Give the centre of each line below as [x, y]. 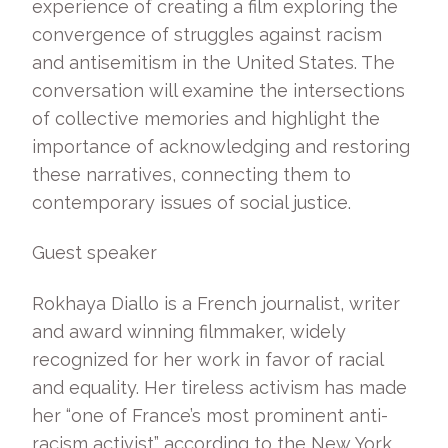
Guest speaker [99, 252]
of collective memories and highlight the [206, 118]
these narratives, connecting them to [191, 174]
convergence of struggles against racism [207, 34]
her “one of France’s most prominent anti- [210, 415]
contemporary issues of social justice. [194, 202]
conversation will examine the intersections [218, 90]
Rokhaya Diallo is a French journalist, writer [216, 303]
